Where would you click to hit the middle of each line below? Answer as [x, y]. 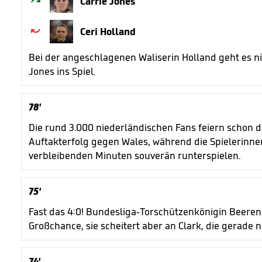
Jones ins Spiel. [62, 71]
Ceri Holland [108, 32]
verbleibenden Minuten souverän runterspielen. [136, 156]
